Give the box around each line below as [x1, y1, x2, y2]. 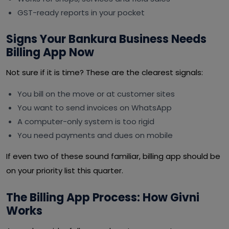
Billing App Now [6, 44, 94, 60]
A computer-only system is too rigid [17, 116, 154, 127]
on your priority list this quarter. [6, 165, 123, 176]
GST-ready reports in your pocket [17, 7, 145, 18]
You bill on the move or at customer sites [17, 88, 175, 99]
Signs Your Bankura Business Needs [6, 31, 207, 47]
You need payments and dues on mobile [17, 130, 173, 141]
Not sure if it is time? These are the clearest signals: [6, 67, 203, 78]
